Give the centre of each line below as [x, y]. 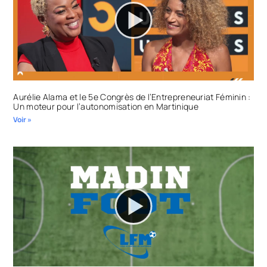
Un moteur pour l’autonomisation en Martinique [106, 106]
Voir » [23, 119]
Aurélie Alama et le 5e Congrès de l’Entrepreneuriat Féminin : [132, 97]
